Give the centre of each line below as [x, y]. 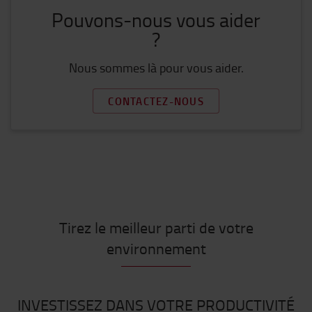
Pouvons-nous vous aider [156, 20]
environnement [156, 248]
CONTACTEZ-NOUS [156, 101]
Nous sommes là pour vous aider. [156, 68]
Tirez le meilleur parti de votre [156, 227]
